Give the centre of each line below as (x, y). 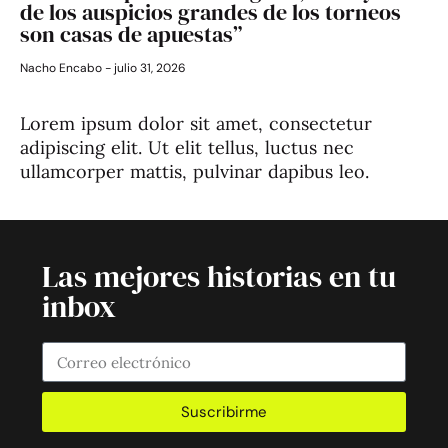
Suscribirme (224, 411)
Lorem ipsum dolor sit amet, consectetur (196, 124)
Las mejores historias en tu (219, 277)
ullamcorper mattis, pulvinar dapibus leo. (194, 172)
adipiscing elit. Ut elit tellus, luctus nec (187, 148)
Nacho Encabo (62, 68)
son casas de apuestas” (131, 34)
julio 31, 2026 (148, 68)
